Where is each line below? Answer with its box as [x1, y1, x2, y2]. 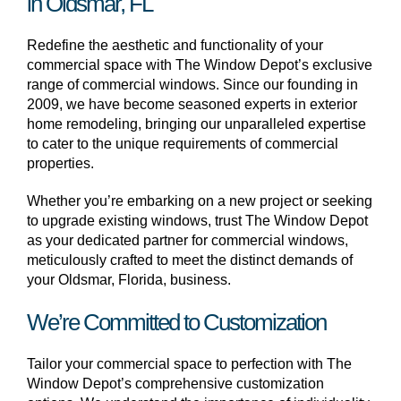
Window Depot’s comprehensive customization [27, 376, 324, 391]
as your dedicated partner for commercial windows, [27, 233, 348, 248]
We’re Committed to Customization [27, 309, 326, 336]
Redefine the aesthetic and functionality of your [27, 38, 323, 53]
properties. [27, 156, 94, 171]
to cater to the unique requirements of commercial [27, 136, 338, 151]
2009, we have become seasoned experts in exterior [27, 97, 357, 112]
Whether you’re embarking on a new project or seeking [27, 193, 372, 209]
